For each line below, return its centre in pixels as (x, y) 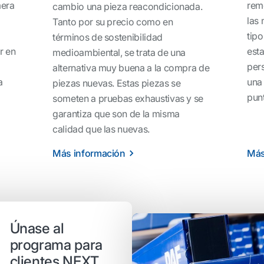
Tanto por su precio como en (113, 22)
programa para (56, 245)
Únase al (37, 229)
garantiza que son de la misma (116, 113)
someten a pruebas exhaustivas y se (128, 98)
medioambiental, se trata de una (119, 52)
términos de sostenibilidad (108, 37)
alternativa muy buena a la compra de (131, 67)
